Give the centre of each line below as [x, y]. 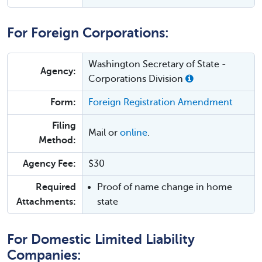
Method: [57, 140]
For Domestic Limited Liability [101, 239]
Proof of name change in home [165, 187]
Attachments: [46, 202]
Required [56, 187]
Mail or [104, 133]
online [134, 133]
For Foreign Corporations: [88, 33]
